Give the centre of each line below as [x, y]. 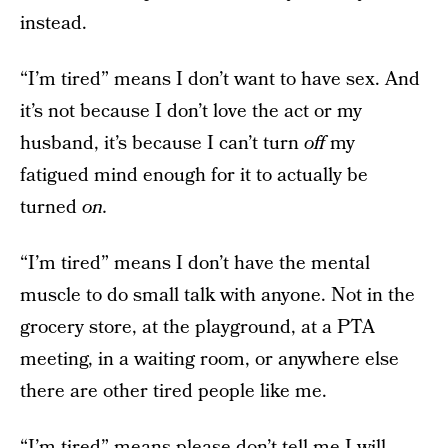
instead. [53, 23]
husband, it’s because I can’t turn [162, 143]
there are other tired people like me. [173, 391]
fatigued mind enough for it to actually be [194, 175]
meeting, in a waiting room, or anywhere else [209, 359]
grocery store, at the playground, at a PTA [197, 327]
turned [51, 207]
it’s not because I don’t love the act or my [191, 111]
